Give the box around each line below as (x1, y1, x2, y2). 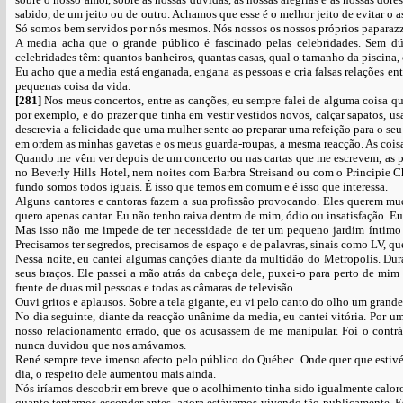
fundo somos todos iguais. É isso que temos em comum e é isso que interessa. (15, 180, 388, 193)
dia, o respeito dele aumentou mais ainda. (15, 367, 216, 381)
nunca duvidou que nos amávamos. (15, 338, 186, 352)
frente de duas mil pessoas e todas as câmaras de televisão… (15, 281, 305, 294)
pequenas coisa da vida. (15, 79, 130, 93)
